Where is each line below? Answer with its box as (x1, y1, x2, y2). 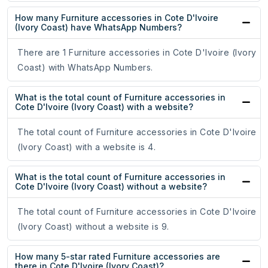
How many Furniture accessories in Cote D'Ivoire (15, 13, 218, 23)
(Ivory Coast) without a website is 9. (17, 221, 169, 232)
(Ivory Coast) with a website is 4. (17, 142, 156, 153)
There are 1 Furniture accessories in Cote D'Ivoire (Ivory (17, 47, 257, 58)
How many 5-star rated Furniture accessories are (15, 251, 220, 262)
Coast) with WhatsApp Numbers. (17, 62, 153, 73)
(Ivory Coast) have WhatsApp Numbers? (15, 22, 182, 33)
